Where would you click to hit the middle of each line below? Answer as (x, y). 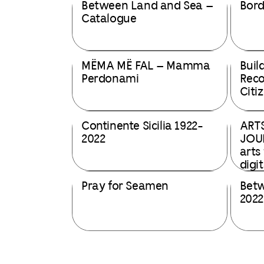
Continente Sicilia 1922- (142, 126)
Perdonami (110, 79)
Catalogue (109, 19)
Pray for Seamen (125, 187)
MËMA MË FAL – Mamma (146, 66)
